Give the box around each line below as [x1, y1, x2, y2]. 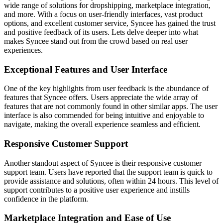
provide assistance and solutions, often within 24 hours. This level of [4, 176, 219, 185]
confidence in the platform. [4, 194, 88, 203]
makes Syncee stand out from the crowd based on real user [4, 36, 188, 45]
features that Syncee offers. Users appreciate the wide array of [4, 93, 198, 102]
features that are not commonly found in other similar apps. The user [4, 102, 218, 111]
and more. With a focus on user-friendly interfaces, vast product [4, 9, 203, 18]
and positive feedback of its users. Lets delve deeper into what [4, 27, 198, 36]
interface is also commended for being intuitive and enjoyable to [4, 111, 204, 120]
